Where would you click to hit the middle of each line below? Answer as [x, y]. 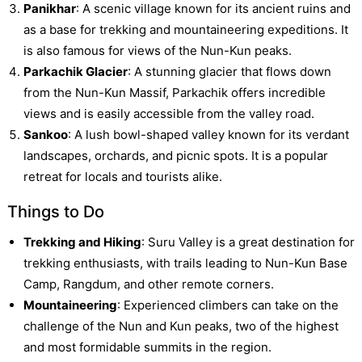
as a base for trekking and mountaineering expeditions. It [185, 29]
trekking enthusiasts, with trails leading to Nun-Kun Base [185, 263]
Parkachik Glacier [75, 71]
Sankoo [45, 134]
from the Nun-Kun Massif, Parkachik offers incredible [174, 92]
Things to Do [55, 211]
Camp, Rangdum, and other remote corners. [148, 284]
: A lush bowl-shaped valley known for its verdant [208, 134]
